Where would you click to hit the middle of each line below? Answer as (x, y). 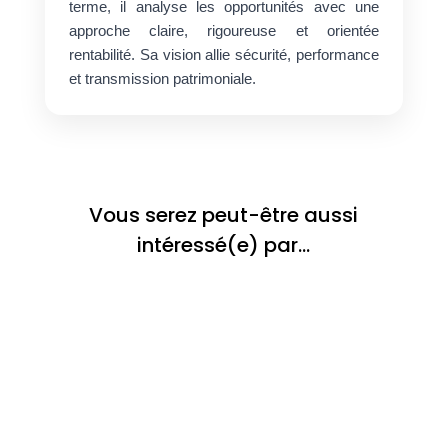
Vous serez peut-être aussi (224, 214)
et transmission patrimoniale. (162, 78)
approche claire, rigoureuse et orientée (224, 30)
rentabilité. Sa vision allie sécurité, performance (224, 54)
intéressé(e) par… (224, 244)
